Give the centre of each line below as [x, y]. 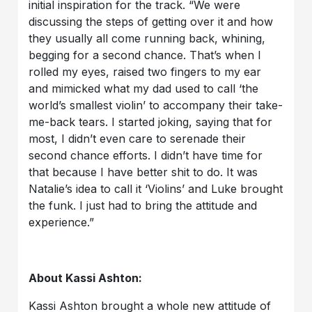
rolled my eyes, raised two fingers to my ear [145, 71]
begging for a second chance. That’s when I [145, 55]
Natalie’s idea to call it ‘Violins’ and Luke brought [156, 188]
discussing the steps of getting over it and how [151, 21]
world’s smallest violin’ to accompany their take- [156, 105]
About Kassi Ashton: [86, 278]
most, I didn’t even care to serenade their [138, 138]
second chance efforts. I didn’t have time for [146, 155]
